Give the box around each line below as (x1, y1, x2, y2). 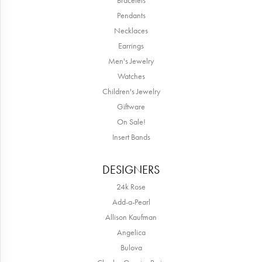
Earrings (118, 40, 144, 51)
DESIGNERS (102, 162, 160, 178)
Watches (117, 71, 145, 82)
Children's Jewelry (102, 86, 160, 97)
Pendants (116, 10, 146, 21)
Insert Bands (112, 132, 150, 143)
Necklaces (114, 25, 148, 36)
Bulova (120, 242, 142, 253)
